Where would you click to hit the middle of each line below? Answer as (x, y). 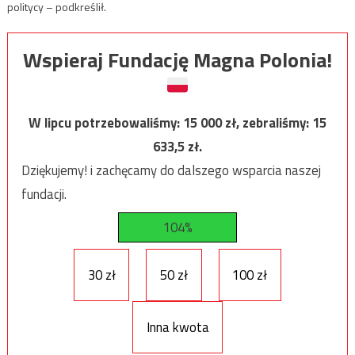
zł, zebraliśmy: (269, 122)
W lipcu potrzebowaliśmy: (106, 122)
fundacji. (44, 194)
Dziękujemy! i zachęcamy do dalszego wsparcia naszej (171, 170)
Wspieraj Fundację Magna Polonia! (177, 59)
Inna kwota (177, 327)
